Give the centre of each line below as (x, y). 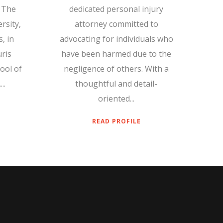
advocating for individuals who (116, 39)
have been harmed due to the (116, 54)
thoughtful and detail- (116, 84)
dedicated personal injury (116, 9)
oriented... (116, 99)
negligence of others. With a (116, 69)
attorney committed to (116, 24)
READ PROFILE (116, 121)
